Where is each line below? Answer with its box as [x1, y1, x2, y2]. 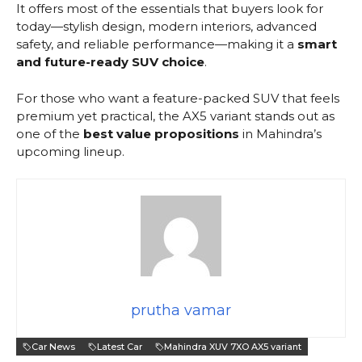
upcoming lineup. [16, 143, 124, 159]
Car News [32, 341, 75, 353]
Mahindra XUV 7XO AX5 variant [164, 341, 301, 353]
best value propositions [83, 125, 239, 141]
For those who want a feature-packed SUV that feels [16, 90, 339, 106]
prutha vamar [131, 301, 231, 320]
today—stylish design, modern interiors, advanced [16, 19, 317, 35]
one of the [16, 125, 83, 141]
